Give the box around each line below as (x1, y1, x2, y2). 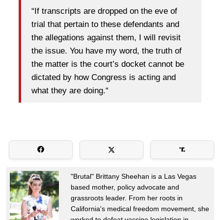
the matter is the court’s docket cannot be (31, 59, 184, 69)
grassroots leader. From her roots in (71, 193, 183, 202)
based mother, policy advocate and (71, 183, 179, 191)
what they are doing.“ (31, 86, 109, 95)
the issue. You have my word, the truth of (31, 46, 182, 55)
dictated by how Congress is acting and (31, 73, 176, 82)
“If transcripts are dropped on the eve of (31, 6, 177, 16)
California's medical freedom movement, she (71, 204, 209, 213)
